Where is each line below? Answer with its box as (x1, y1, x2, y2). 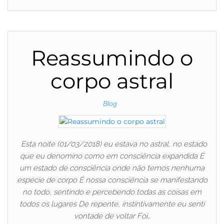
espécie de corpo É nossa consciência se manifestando (16, 175, 207, 184)
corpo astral (50, 68, 173, 94)
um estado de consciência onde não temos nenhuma (19, 163, 204, 172)
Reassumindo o (31, 45, 193, 71)
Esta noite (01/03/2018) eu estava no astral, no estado (17, 139, 207, 148)
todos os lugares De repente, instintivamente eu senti (19, 199, 204, 208)
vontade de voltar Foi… (73, 211, 150, 220)
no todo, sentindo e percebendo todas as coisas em (22, 187, 201, 196)
